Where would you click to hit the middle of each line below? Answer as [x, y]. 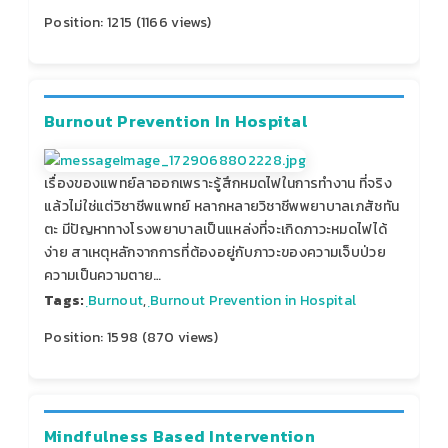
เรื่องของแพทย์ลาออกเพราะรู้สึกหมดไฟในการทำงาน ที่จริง [218, 184]
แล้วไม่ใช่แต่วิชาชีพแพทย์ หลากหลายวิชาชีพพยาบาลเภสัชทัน [222, 207]
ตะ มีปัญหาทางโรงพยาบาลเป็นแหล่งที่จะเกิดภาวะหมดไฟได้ [216, 230]
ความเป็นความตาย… [103, 276]
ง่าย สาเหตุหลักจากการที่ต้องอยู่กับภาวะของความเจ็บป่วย [215, 253]
